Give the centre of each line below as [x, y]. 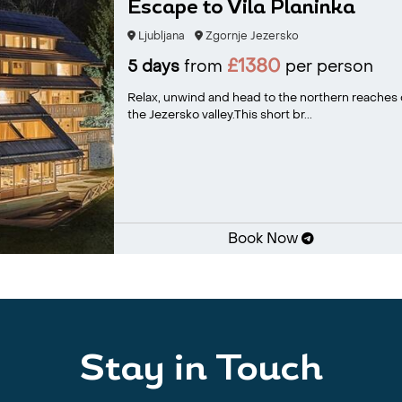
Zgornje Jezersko [250, 36]
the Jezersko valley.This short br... [219, 114]
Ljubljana [160, 36]
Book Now [264, 238]
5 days [153, 67]
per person [327, 67]
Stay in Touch [201, 371]
